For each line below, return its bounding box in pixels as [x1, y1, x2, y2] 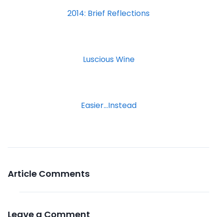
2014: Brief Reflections [67, 7, 150, 19]
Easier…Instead [80, 99, 137, 111]
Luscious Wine [82, 53, 135, 65]
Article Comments [8, 167, 90, 180]
